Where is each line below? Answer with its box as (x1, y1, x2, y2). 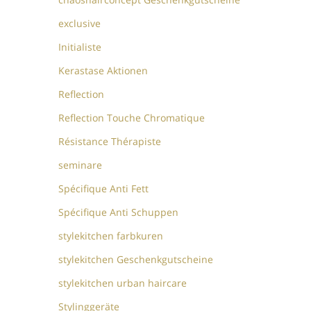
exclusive (58, 16, 101, 30)
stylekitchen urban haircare (58, 276, 187, 289)
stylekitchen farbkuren (58, 228, 164, 242)
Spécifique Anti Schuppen (58, 205, 179, 219)
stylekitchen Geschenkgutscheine (58, 252, 214, 266)
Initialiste (58, 40, 102, 53)
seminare (58, 158, 103, 171)
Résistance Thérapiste (58, 134, 162, 148)
